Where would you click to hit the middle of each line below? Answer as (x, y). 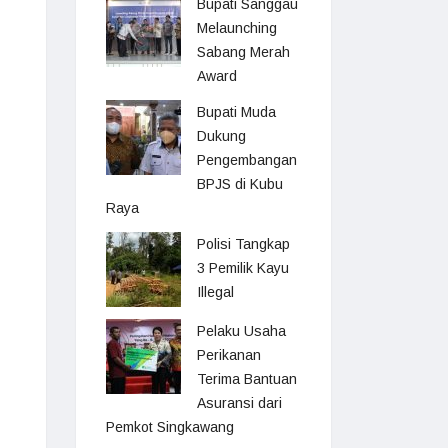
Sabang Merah (243, 52)
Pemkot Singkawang (170, 427)
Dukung (221, 136)
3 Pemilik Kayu (243, 268)
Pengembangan (247, 160)
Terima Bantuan (247, 379)
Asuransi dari (239, 403)
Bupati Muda (236, 112)
